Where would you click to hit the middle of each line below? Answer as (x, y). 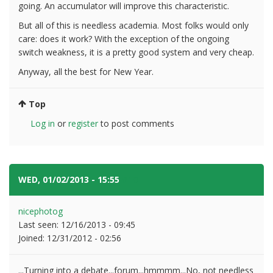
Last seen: (40, 224)
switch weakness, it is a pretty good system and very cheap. (136, 52)
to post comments (136, 123)
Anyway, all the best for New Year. (86, 71)
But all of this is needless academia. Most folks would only (133, 25)
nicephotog (41, 211)
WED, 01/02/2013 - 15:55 (70, 179)
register (83, 123)
